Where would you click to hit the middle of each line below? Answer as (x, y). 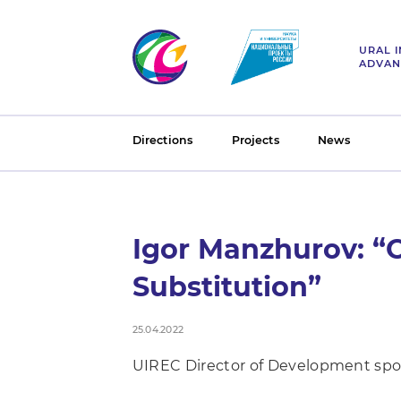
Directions (162, 141)
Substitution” (226, 287)
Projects (255, 141)
